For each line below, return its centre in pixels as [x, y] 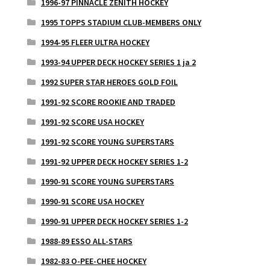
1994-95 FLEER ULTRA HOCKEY [95, 42]
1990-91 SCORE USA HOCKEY [92, 201]
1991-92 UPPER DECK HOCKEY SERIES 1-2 [114, 161]
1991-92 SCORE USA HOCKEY [92, 121]
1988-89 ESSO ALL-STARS [86, 241]
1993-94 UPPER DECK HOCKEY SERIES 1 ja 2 [118, 62]
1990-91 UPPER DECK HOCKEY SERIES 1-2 [114, 221]
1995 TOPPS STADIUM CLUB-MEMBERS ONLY [121, 22]
